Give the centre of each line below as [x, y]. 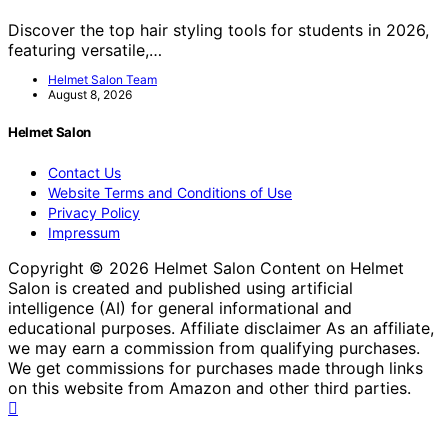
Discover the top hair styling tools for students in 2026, [218, 29]
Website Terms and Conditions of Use [170, 193]
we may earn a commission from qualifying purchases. [214, 348]
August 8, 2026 [90, 94]
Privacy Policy [94, 213]
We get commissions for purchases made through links [215, 368]
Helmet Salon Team [102, 79]
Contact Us [84, 173]
